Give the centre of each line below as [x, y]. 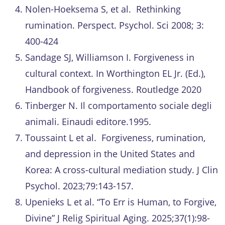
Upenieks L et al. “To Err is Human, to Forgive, [121, 202]
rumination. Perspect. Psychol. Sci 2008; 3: [115, 25]
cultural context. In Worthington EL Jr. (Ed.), [115, 73]
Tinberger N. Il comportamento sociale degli [119, 105]
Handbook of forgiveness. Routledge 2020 [113, 89]
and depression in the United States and [110, 153]
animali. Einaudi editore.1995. [88, 121]
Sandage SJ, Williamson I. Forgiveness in [110, 57]
